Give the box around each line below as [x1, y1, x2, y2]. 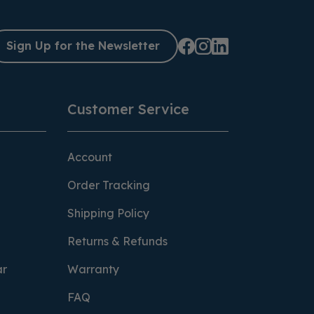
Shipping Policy [67, 205, 149, 220]
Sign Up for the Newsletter [6, 39, 160, 53]
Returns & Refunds [67, 233, 168, 248]
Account [67, 149, 112, 164]
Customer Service [67, 100, 189, 118]
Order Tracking [67, 177, 150, 192]
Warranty [67, 261, 119, 276]
